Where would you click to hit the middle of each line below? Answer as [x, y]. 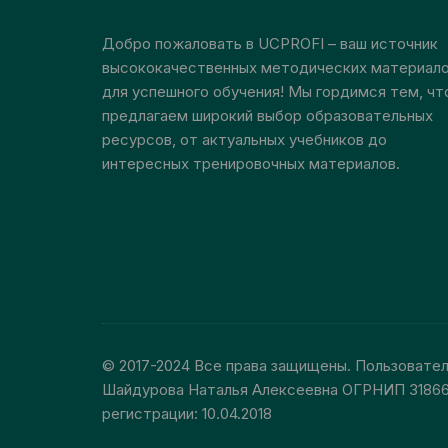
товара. [327, 46]
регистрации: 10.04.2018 [187, 414]
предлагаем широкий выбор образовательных [267, 116]
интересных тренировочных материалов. [251, 164]
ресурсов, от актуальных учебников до [244, 140]
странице [334, 22]
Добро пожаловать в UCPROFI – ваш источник [270, 44]
